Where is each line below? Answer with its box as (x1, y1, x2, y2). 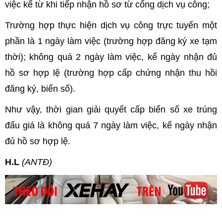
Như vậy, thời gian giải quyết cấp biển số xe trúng (5, 104, 217, 114)
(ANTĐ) (22, 157, 52, 167)
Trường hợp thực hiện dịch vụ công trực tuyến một (5, 20, 217, 30)
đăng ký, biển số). (5, 83, 75, 94)
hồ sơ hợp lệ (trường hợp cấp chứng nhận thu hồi (5, 67, 217, 78)
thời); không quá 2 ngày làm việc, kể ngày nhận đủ (5, 52, 217, 62)
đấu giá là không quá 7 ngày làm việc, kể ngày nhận (5, 120, 217, 130)
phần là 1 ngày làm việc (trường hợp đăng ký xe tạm (5, 36, 217, 46)
